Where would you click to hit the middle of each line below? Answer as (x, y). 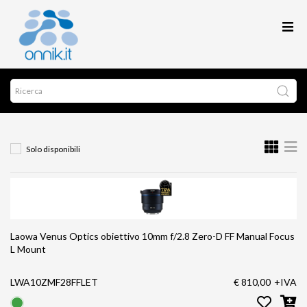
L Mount (28, 249)
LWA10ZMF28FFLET (54, 282)
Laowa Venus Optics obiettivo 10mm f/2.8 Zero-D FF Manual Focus (76, 236)
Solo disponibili (53, 149)
